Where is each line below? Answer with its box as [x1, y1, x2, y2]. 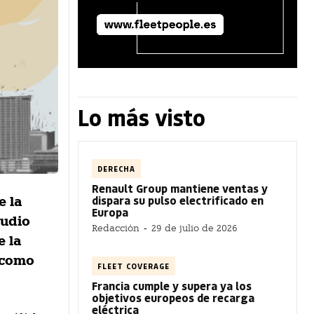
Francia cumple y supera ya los [92, 278, 252, 293]
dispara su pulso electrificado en [92, 192, 264, 207]
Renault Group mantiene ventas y [92, 180, 268, 196]
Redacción [92, 222, 139, 233]
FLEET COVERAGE [97, 260, 170, 271]
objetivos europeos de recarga [92, 289, 254, 305]
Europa [92, 204, 128, 219]
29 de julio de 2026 [151, 222, 238, 233]
